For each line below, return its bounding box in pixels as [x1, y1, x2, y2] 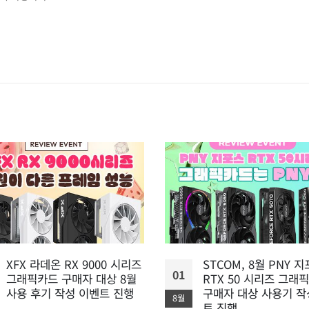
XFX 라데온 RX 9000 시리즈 [6, 256, 141, 273]
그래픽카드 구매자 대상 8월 [6, 270, 137, 288]
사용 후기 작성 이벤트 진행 [6, 285, 134, 302]
